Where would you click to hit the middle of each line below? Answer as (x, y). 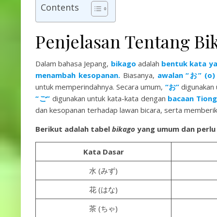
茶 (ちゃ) (103, 208)
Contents (60, 7)
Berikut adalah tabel (74, 129)
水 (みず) (103, 170)
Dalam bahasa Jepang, (73, 63)
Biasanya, (139, 75)
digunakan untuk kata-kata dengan (109, 98)
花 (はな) (103, 189)
